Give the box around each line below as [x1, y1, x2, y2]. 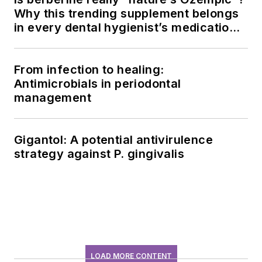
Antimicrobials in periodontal [14, 76, 181, 91]
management [14, 90, 91, 105]
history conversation [14, 34, 135, 49]
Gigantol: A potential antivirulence [14, 132, 213, 147]
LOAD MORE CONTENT [90, 251, 172, 260]
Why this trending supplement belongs [14, 6, 239, 20]
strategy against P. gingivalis [14, 146, 184, 161]
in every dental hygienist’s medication [14, 20, 237, 35]
